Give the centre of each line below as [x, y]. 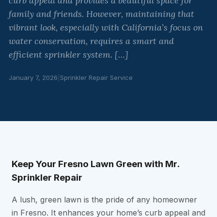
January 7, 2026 [33, 77]
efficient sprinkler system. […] [69, 54]
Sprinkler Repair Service [96, 77]
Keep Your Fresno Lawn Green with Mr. [95, 164]
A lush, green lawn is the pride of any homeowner [104, 200]
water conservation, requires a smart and [91, 41]
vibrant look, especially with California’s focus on [106, 27]
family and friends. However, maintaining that [101, 14]
